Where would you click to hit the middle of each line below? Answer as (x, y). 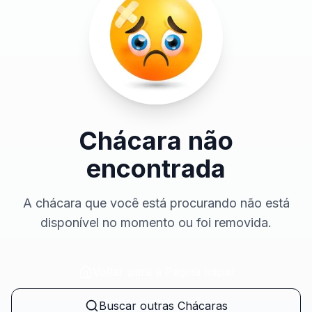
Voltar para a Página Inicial (163, 272)
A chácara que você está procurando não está (156, 203)
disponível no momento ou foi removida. (156, 223)
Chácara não (156, 141)
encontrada (156, 169)
